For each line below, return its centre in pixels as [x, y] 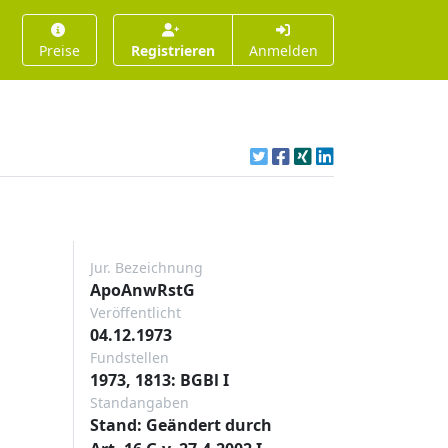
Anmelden [283, 50]
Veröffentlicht [135, 312]
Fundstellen [129, 357]
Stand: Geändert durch [181, 425]
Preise [60, 50]
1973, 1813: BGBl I [159, 380]
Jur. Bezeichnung [146, 267]
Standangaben [139, 402]
